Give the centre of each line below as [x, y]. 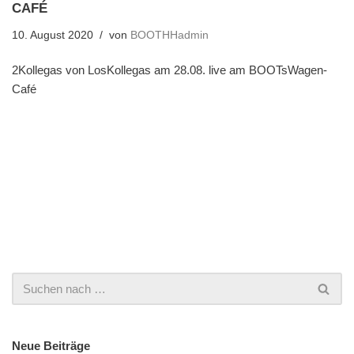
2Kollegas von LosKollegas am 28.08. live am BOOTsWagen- [169, 70]
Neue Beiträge [51, 345]
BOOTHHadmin [169, 35]
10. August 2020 [53, 35]
